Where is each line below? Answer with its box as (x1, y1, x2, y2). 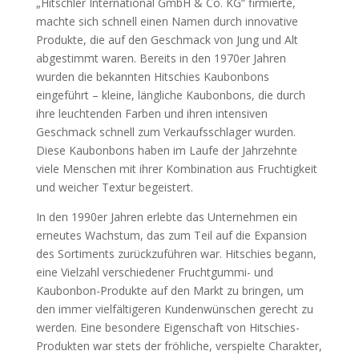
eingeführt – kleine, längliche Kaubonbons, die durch (35, 87, 305, 103)
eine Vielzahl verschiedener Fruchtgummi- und (35, 264, 273, 280)
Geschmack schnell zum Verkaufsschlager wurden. (35, 124, 296, 139)
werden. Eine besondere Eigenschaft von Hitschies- (35, 320, 300, 335)
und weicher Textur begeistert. (35, 179, 193, 195)
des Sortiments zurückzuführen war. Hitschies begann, (35, 246, 317, 261)
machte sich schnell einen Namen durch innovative (35, 14, 298, 29)
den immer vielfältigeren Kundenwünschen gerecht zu (35, 301, 313, 317)
